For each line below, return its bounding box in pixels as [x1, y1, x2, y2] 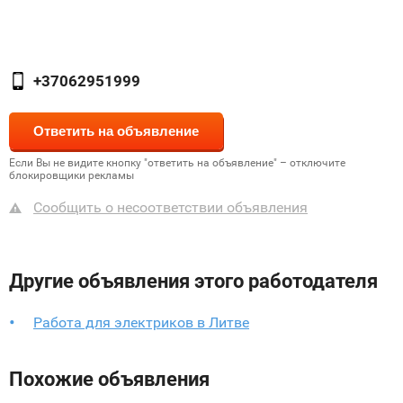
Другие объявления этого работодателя [9, 270, 378, 292]
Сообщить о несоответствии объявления [33, 199, 308, 216]
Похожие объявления [9, 368, 210, 390]
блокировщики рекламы [9, 169, 134, 182]
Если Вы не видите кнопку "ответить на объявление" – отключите [9, 157, 345, 169]
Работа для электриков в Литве [33, 314, 249, 331]
